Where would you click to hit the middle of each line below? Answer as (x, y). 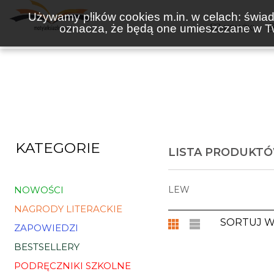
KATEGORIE (58, 148)
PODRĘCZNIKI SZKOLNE (72, 266)
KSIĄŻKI (239, 28)
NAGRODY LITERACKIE (68, 209)
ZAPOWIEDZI (46, 228)
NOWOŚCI (39, 190)
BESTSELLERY (47, 247)
